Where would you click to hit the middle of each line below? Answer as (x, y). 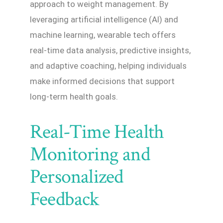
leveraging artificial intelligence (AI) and (104, 19)
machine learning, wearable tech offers (103, 35)
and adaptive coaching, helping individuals (108, 65)
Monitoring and (90, 154)
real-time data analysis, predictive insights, (110, 50)
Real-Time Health (97, 132)
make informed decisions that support (102, 81)
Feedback (64, 199)
